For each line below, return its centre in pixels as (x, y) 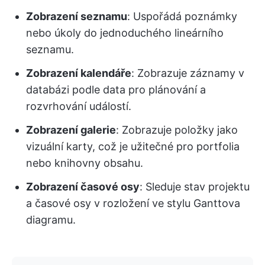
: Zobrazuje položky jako (177, 130)
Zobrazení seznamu (77, 17)
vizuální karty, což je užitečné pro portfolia (133, 147)
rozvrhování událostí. (79, 106)
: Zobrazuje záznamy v (188, 73)
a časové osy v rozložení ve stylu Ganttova (133, 203)
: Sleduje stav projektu (195, 187)
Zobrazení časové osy (83, 187)
